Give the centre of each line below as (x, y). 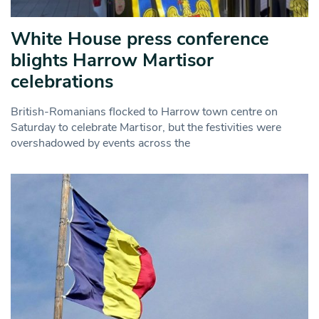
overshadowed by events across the (100, 143)
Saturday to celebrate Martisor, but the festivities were (146, 128)
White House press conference (140, 39)
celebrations (62, 82)
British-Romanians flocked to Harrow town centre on (144, 112)
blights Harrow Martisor (112, 61)
